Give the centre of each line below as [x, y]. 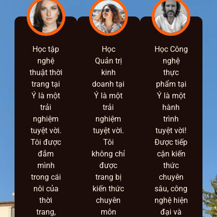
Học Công [171, 49]
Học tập [46, 49]
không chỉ [108, 154]
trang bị [108, 177]
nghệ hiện [171, 201]
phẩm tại [171, 84]
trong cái [46, 177]
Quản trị [108, 61]
